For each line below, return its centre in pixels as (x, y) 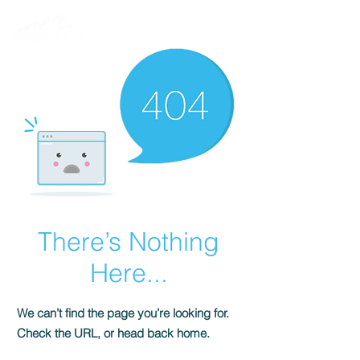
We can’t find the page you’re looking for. (123, 313)
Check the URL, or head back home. (113, 333)
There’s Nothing (129, 241)
